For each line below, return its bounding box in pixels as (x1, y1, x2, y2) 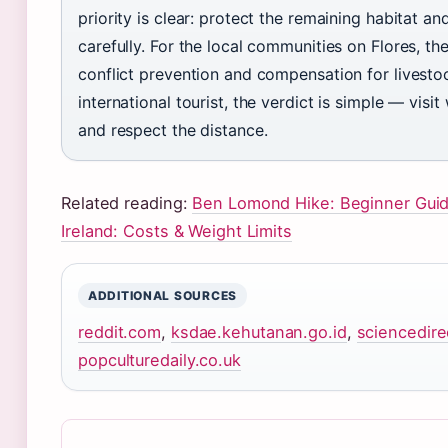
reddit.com (78, 322, 162, 343)
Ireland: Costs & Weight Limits (61, 221, 292, 242)
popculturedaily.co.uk (78, 350, 241, 371)
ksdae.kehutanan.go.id (170, 322, 347, 343)
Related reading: (61, 193, 193, 214)
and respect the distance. (78, 120, 268, 141)
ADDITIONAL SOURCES (88, 288, 237, 304)
